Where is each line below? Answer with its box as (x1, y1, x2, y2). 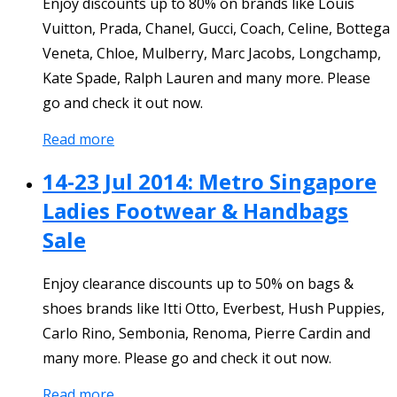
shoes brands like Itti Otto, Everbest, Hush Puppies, (43, 299, 385, 319)
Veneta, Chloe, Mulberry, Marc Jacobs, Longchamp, (43, 43, 381, 63)
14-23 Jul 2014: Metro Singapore (43, 166, 377, 196)
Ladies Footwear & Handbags (43, 195, 348, 225)
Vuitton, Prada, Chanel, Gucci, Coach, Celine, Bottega (43, 18, 390, 38)
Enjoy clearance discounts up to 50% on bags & (43, 274, 354, 294)
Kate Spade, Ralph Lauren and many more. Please (43, 67, 370, 88)
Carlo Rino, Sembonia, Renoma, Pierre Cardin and (43, 323, 370, 344)
